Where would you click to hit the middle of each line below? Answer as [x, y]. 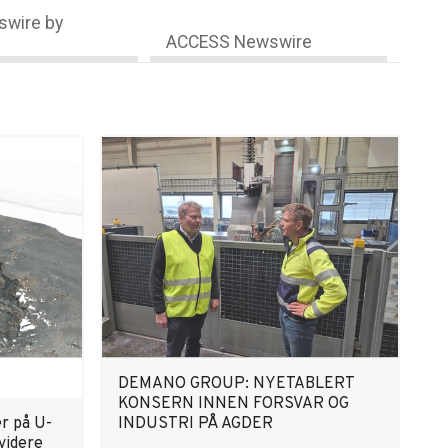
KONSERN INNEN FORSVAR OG [233, 404]
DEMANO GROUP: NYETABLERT [236, 384]
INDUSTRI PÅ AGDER [195, 424]
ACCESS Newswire [239, 42]
